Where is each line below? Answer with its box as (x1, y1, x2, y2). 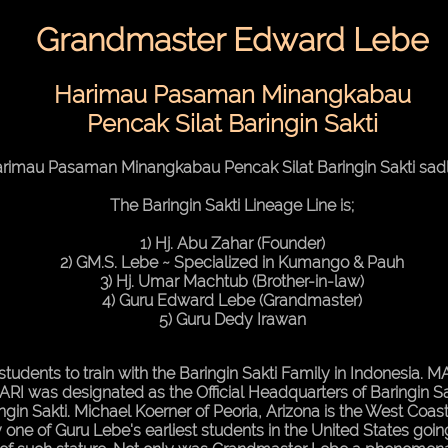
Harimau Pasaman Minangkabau (53, 79, 411, 109)
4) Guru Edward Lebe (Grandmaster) (102, 290, 362, 310)
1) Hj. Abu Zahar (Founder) (139, 233, 325, 253)
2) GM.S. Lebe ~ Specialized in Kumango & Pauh (60, 252, 404, 272)
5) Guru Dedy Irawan (158, 309, 306, 329)
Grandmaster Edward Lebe (35, 21, 429, 59)
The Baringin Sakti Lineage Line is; (110, 195, 354, 215)
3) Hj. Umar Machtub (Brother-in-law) (100, 271, 364, 291)
